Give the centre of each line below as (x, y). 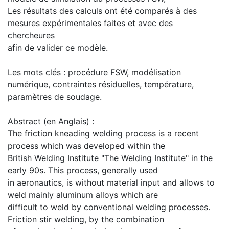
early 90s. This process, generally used (83, 170)
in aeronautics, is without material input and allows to (111, 182)
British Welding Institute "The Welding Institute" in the (110, 158)
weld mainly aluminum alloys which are (83, 195)
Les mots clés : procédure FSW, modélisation (94, 72)
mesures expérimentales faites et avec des (90, 23)
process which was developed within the (86, 146)
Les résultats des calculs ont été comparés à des (102, 11)
